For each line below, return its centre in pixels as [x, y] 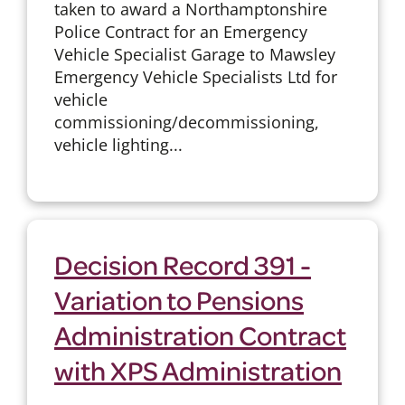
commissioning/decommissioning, [186, 122]
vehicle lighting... [118, 144]
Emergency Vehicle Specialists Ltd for [195, 76]
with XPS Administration [198, 369]
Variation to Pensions [179, 299]
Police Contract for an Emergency [180, 31]
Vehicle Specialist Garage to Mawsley [194, 54]
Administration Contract [200, 334]
